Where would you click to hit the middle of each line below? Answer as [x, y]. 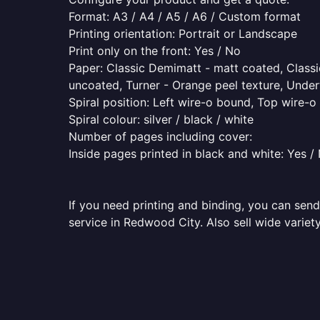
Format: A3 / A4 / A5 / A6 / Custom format [185, 16]
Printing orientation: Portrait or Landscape [183, 34]
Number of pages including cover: [160, 136]
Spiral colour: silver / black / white [161, 119]
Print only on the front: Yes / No [155, 51]
